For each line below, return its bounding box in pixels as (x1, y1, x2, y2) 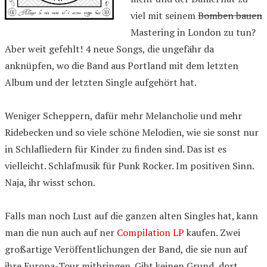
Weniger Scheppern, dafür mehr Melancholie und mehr (5, 108, 242, 122)
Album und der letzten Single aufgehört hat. (5, 75, 197, 89)
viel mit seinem (131, 8, 198, 22)
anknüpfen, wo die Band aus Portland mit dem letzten (5, 58, 238, 72)
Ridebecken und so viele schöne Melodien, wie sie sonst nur (5, 125, 259, 139)
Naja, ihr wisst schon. (5, 175, 95, 189)
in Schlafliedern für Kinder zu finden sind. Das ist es (5, 142, 226, 156)
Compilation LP (117, 225, 184, 239)
